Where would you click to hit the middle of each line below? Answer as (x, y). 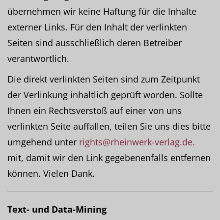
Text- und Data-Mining (57, 209)
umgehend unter (43, 142)
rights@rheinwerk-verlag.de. (137, 142)
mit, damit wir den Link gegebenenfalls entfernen (109, 158)
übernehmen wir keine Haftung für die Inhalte (102, 11)
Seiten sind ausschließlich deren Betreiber (95, 43)
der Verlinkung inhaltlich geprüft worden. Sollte (105, 95)
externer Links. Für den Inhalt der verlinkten (97, 27)
